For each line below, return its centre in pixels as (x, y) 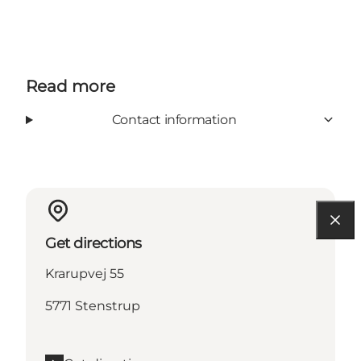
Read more (71, 86)
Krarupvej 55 (85, 273)
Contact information (174, 119)
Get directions (93, 243)
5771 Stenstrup (93, 305)
